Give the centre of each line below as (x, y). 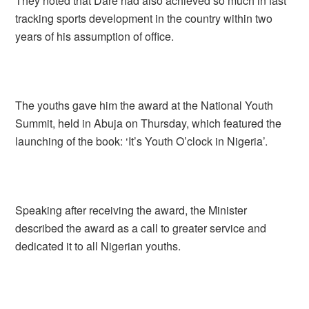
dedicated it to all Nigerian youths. (98, 246)
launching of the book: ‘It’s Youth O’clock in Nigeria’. (142, 141)
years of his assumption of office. (95, 36)
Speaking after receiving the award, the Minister (131, 210)
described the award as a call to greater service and (141, 228)
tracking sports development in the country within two (144, 18)
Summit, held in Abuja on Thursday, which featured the (149, 123)
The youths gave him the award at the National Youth (144, 105)
